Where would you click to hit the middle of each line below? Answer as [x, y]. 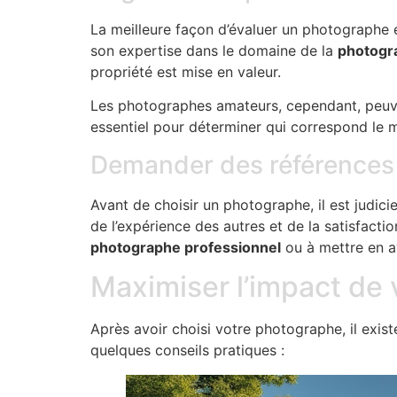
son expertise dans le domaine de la [214, 51]
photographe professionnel [186, 247]
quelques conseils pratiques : [187, 350]
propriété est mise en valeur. [186, 72]
